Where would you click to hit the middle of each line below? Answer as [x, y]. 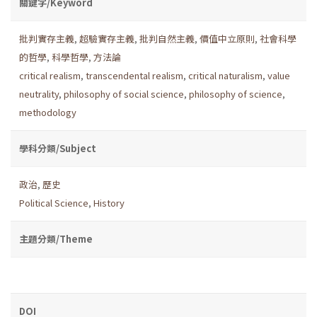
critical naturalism [225, 75]
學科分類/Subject [58, 148]
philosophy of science [236, 93]
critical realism [50, 75]
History [109, 202]
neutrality [39, 93]
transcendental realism [134, 75]
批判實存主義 [47, 38]
